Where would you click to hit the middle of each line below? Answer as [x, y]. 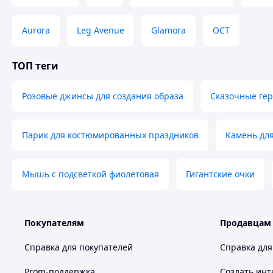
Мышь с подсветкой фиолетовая [90, 174]
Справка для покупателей [79, 247]
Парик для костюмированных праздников [110, 135]
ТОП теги [35, 66]
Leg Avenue [101, 30]
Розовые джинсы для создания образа [103, 96]
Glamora [168, 30]
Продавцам [246, 223]
